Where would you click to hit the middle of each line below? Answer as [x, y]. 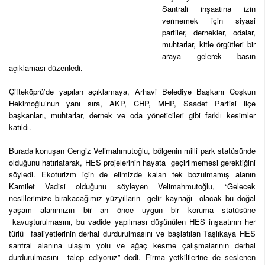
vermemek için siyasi [209, 21]
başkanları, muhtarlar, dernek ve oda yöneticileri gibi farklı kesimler [132, 115]
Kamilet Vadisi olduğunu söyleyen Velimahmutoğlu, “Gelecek [132, 186]
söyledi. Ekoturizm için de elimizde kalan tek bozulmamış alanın [132, 174]
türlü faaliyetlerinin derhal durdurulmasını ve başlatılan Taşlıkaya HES [132, 234]
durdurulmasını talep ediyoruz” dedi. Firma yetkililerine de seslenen [132, 257]
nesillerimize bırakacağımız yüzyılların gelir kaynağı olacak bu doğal [132, 198]
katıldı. [20, 127]
